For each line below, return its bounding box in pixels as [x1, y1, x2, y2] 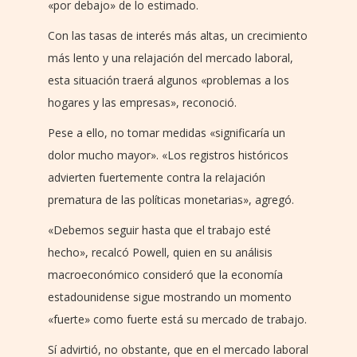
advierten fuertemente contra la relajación [48, 169, 265, 185]
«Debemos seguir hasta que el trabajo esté [48, 222, 271, 237]
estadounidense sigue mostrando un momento [48, 288, 292, 304]
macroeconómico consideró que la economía [48, 266, 283, 282]
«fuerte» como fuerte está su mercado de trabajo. [48, 311, 307, 327]
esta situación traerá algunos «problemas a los [48, 72, 289, 88]
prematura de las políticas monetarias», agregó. [48, 191, 294, 207]
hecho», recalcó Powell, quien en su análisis [48, 244, 273, 260]
